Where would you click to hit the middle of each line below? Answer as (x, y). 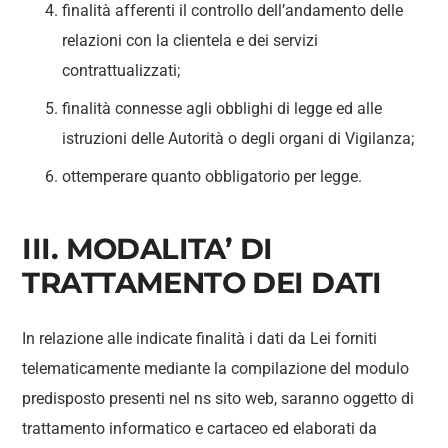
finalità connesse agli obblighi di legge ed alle (222, 108)
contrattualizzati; (121, 70)
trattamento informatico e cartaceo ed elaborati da (200, 428)
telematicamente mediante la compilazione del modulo (216, 368)
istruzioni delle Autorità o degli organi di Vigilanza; (238, 138)
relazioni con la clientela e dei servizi (190, 40)
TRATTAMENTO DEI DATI (202, 282)
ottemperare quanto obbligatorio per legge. (212, 176)
